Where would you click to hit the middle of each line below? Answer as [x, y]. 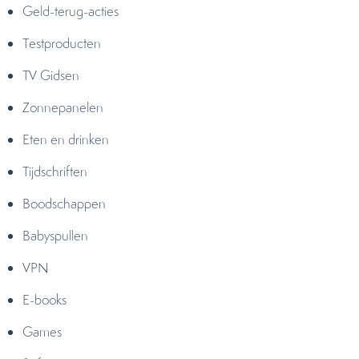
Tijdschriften [56, 171]
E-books [46, 300]
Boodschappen [66, 204]
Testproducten [63, 43]
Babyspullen [57, 236]
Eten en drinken [67, 139]
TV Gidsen [52, 75]
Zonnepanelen [65, 107]
